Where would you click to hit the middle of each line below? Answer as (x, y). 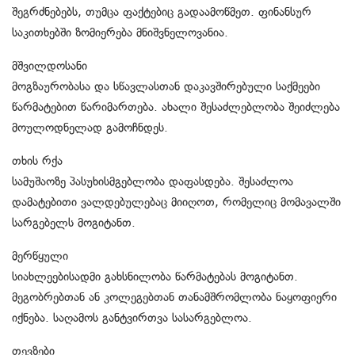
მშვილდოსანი (50, 65)
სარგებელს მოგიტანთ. (74, 222)
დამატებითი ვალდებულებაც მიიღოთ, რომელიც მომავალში (176, 202)
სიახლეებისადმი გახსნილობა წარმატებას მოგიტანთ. (155, 276)
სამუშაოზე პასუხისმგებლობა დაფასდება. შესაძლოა (153, 181)
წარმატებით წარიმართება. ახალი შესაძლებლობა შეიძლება (176, 107)
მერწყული (40, 256)
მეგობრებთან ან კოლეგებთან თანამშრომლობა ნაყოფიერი (174, 297)
